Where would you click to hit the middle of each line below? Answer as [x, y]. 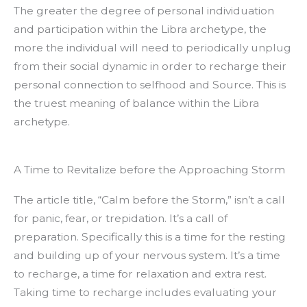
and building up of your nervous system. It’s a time [147, 256]
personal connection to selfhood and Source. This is [150, 85]
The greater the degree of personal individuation [144, 11]
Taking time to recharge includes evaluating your [145, 293]
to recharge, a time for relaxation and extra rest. [140, 274]
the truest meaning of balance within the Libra [136, 103]
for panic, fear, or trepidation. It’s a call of [121, 219]
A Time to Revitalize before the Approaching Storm [149, 170]
